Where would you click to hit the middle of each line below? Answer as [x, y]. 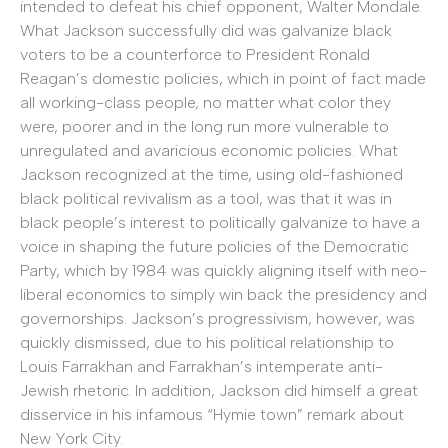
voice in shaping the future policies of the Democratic [214, 246]
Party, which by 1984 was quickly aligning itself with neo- [223, 270]
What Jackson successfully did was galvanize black [206, 30]
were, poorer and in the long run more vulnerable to [204, 126]
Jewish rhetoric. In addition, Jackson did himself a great [219, 390]
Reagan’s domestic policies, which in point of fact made [223, 78]
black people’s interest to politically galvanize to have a [220, 222]
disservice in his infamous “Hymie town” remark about [212, 414]
